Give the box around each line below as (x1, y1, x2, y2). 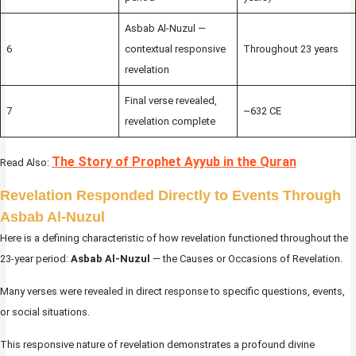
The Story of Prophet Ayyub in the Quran (52, 154, 296, 170)
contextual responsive (124, 42, 226, 55)
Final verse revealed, (124, 94, 217, 106)
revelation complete (124, 114, 215, 127)
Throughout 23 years (242, 42, 339, 55)
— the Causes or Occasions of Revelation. (150, 253, 345, 265)
